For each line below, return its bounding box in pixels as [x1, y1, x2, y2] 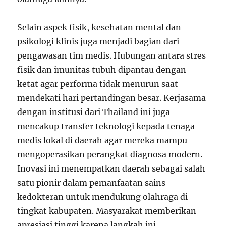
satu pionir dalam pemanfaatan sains [17, 178, 166, 188]
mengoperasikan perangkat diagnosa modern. [17, 149, 203, 159]
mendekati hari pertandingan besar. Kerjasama [17, 93, 206, 103]
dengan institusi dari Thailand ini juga [17, 107, 171, 117]
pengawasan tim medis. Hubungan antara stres [17, 50, 206, 61]
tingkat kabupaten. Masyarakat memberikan [17, 206, 197, 216]
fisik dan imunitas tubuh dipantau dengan [17, 65, 187, 75]
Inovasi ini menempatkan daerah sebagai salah [17, 163, 206, 174]
